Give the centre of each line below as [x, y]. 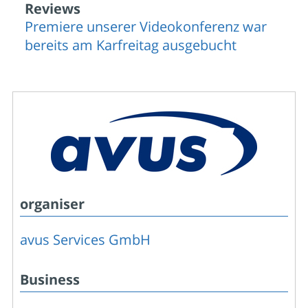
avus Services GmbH [85, 239]
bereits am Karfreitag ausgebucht [131, 45]
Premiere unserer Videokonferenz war [146, 26]
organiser [52, 203]
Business [50, 279]
